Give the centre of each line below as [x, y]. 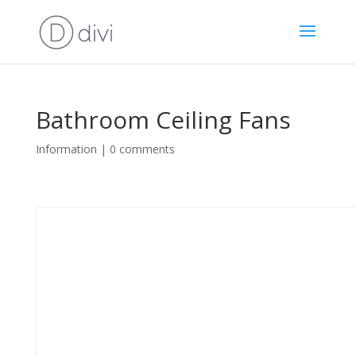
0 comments [142, 149]
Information [66, 149]
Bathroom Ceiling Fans [163, 120]
